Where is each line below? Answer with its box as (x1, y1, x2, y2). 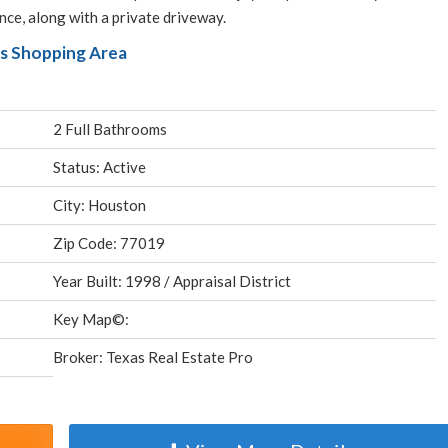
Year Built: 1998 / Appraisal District (53, 272, 292, 290)
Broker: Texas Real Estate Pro (53, 348, 254, 366)
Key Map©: (53, 310, 130, 328)
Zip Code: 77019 (53, 234, 166, 252)
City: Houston (53, 196, 147, 214)
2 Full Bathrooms (53, 120, 168, 138)
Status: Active (53, 158, 147, 176)
